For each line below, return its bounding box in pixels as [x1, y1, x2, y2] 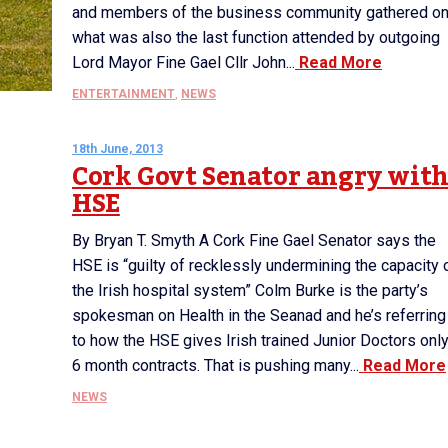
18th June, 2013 [72, 142, 163, 156]
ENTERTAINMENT [72, 87, 175, 101]
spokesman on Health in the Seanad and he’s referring [72, 306, 446, 325]
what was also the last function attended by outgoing [72, 28, 440, 47]
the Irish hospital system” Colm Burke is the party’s [72, 281, 428, 300]
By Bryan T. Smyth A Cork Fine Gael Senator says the [72, 231, 436, 250]
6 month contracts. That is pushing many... [72, 356, 359, 375]
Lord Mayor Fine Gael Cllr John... [72, 53, 295, 72]
